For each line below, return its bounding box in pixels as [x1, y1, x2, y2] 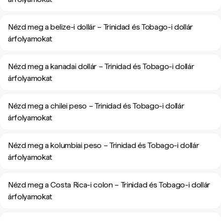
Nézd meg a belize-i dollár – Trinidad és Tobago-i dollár [8, 22, 193, 32]
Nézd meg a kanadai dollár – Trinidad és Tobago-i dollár [8, 62, 194, 71]
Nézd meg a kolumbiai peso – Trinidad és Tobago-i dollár [8, 141, 199, 150]
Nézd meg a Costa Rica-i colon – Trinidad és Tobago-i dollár [8, 180, 211, 189]
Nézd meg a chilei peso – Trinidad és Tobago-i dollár [8, 101, 184, 110]
